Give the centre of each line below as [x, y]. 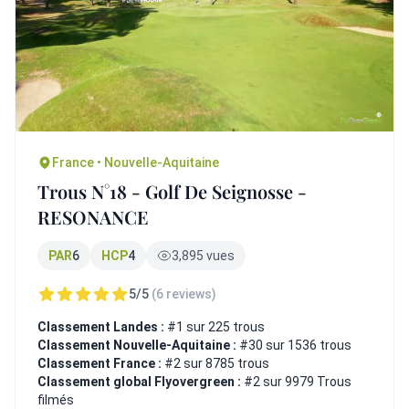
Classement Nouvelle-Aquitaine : [138, 345]
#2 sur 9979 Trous [298, 381]
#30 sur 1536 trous [295, 345]
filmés [56, 399]
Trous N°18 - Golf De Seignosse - [172, 191]
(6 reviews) [184, 294]
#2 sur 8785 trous [217, 363]
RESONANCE [93, 216]
